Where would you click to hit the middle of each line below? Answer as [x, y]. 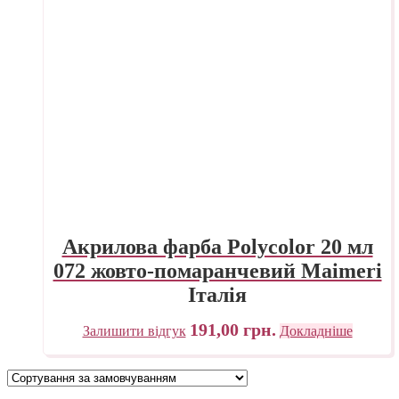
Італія [217, 295]
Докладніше [316, 330]
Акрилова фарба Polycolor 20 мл [217, 247]
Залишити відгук [134, 330]
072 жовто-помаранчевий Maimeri [217, 271]
